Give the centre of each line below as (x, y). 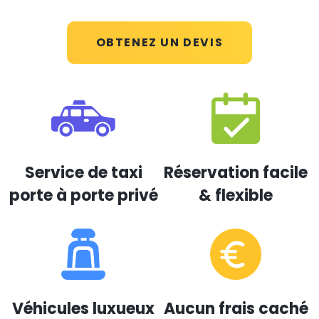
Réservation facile (236, 173)
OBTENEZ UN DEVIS (159, 42)
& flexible (236, 195)
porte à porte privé (83, 195)
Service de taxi (83, 173)
